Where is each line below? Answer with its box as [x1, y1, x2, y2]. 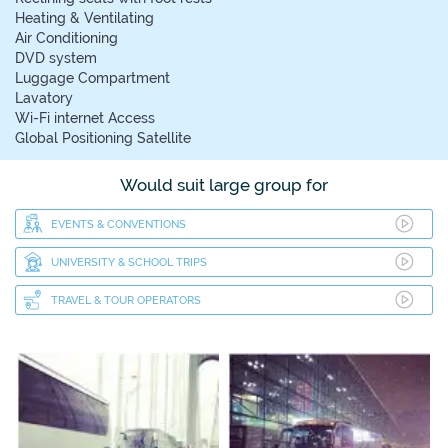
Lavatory [15, 89, 73, 106]
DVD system [15, 49, 97, 66]
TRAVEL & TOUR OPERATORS [51, 292, 201, 307]
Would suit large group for [120, 174, 328, 195]
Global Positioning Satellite [15, 129, 191, 146]
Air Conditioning [15, 29, 118, 46]
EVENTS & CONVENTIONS [51, 216, 186, 231]
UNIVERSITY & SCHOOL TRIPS [51, 254, 207, 269]
